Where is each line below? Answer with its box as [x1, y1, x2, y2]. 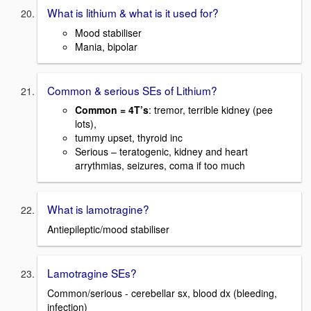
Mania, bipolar [75, 39, 137, 53]
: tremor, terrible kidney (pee [149, 103, 273, 117]
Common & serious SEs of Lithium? [47, 82, 217, 98]
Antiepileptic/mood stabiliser [47, 222, 169, 237]
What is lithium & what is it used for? [47, 5, 219, 21]
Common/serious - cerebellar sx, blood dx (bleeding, [47, 285, 277, 300]
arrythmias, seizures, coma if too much [75, 158, 245, 173]
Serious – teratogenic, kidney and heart [75, 144, 248, 159]
